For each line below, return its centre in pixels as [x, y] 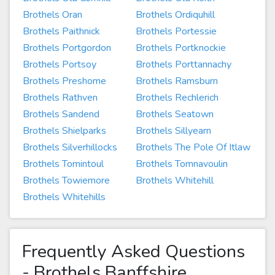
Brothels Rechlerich [177, 98]
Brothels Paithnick [61, 31]
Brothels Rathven [60, 98]
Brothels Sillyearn [173, 131]
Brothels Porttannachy [184, 64]
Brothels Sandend [61, 114]
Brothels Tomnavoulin [182, 164]
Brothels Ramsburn [177, 81]
